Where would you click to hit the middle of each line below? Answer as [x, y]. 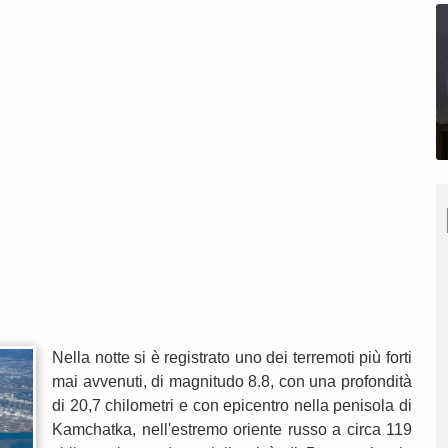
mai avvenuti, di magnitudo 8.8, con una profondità [232, 382]
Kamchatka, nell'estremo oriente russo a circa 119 [232, 430]
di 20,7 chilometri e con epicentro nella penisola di [232, 406]
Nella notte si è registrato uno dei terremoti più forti [232, 358]
